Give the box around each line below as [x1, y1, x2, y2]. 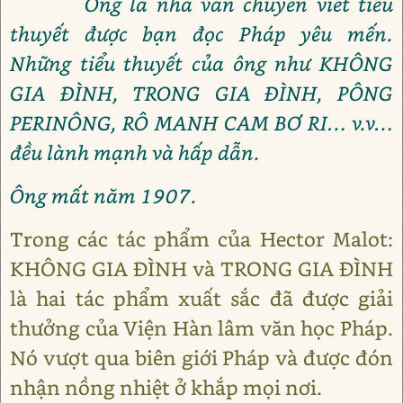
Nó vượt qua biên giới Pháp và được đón [10, 344, 393, 371]
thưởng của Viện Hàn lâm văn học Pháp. [10, 314, 393, 341]
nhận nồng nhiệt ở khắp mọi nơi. [10, 373, 322, 400]
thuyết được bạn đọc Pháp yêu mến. [10, 20, 393, 47]
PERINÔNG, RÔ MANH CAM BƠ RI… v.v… [10, 109, 393, 136]
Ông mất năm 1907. [10, 182, 197, 209]
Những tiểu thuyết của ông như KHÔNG [10, 49, 393, 76]
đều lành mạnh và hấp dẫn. [10, 139, 260, 166]
